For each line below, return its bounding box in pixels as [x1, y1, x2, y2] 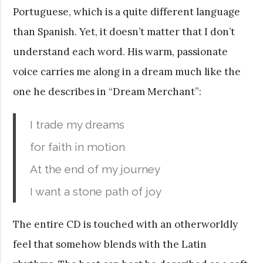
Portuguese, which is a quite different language [13, 5, 241, 18]
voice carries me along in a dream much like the [13, 65, 241, 78]
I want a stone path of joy [30, 184, 162, 198]
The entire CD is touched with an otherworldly [13, 217, 238, 231]
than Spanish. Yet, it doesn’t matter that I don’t [13, 25, 235, 38]
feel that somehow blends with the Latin [13, 237, 207, 251]
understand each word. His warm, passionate [13, 45, 228, 58]
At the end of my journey [30, 162, 161, 176]
